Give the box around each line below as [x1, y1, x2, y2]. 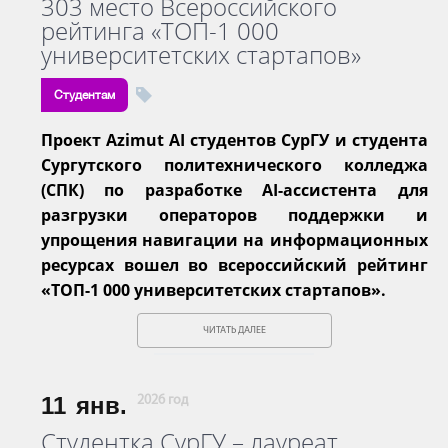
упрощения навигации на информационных [41, 228, 428, 251]
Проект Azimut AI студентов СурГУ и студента [41, 128, 428, 151]
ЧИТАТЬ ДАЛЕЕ [202, 324, 266, 336]
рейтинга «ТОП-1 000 [41, 13, 279, 47]
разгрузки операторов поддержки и [41, 203, 428, 226]
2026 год [137, 392, 188, 408]
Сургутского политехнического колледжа [41, 153, 428, 176]
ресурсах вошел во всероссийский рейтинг [41, 253, 428, 276]
